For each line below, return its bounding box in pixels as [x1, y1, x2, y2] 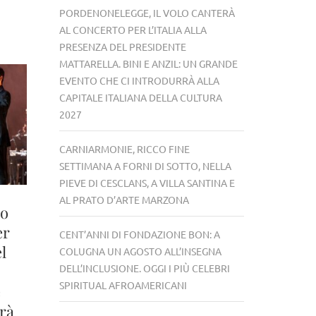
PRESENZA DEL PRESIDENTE [59, 39, 186, 53]
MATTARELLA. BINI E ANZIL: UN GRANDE [59, 56, 238, 70]
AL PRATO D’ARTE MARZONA [59, 193, 195, 206]
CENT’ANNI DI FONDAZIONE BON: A [59, 227, 220, 241]
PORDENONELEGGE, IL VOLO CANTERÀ [59, 6, 235, 19]
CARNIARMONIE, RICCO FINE [59, 142, 190, 155]
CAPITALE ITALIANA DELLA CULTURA [59, 90, 222, 104]
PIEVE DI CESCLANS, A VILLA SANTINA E [59, 176, 235, 189]
